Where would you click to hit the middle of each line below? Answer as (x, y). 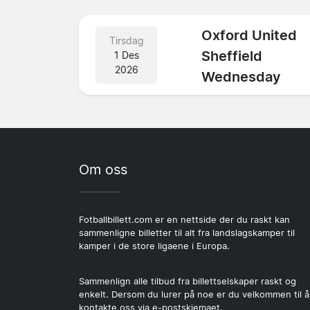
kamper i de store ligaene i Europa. (154, 246)
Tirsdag (126, 40)
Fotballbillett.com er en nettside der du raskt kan (184, 219)
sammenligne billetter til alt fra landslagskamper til (187, 232)
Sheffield (232, 56)
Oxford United (249, 36)
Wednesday (241, 77)
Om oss (103, 169)
